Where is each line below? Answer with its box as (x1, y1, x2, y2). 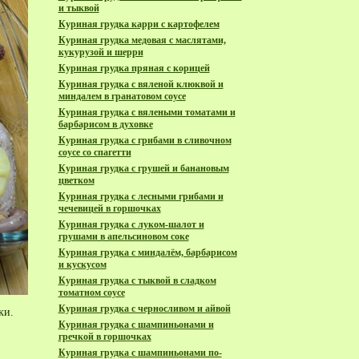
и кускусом (58, 259, 107, 270)
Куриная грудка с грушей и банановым (58, 163, 229, 174)
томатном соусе (58, 287, 125, 298)
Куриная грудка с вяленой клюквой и (58, 79, 224, 90)
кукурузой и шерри (58, 46, 143, 58)
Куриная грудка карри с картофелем (58, 18, 220, 30)
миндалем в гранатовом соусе (58, 91, 186, 102)
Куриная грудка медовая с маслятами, (58, 34, 226, 46)
